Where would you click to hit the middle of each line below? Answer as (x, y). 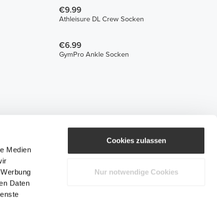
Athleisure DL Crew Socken (101, 19)
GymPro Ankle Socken (94, 54)
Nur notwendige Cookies (136, 172)
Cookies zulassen (136, 140)
